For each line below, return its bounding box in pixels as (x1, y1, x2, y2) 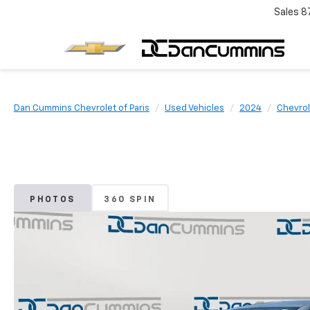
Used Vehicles (165, 104, 224, 113)
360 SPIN (104, 196, 156, 205)
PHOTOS (30, 196, 75, 205)
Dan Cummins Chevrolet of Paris (14, 104, 149, 113)
